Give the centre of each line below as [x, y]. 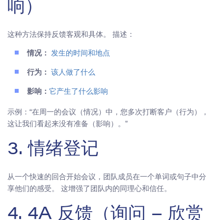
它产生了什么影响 [79, 92]
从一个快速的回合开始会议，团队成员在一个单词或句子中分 [107, 177]
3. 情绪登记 [53, 151]
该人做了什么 [72, 73]
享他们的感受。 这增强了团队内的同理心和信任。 [89, 189]
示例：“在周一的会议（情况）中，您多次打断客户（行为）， [108, 112]
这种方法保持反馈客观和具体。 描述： [71, 34]
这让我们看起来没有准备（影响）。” [68, 124]
